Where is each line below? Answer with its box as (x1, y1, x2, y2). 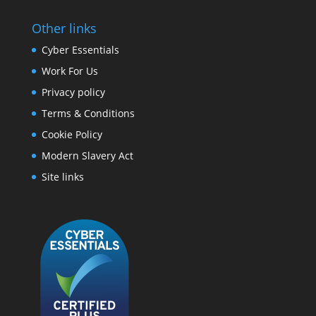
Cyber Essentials (41, 43, 119, 57)
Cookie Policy (41, 128, 102, 142)
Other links (31, 20, 97, 37)
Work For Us (41, 64, 98, 78)
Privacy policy (41, 85, 105, 99)
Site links (41, 170, 84, 184)
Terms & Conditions (41, 107, 135, 121)
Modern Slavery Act (41, 149, 133, 163)
